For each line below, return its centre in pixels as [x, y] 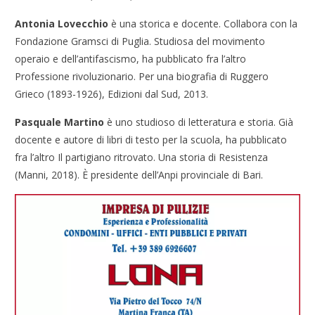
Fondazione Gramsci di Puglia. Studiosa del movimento [140, 41]
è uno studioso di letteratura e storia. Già [199, 122]
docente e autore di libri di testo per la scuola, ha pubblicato [151, 140]
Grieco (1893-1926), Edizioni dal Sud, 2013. [112, 94]
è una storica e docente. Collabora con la [203, 24]
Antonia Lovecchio [62, 24]
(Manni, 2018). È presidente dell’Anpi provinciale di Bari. [139, 175]
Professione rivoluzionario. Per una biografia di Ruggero [142, 77]
